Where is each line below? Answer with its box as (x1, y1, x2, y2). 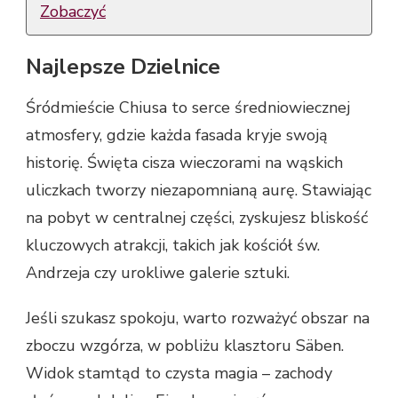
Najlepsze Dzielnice (26, 52, 220, 82)
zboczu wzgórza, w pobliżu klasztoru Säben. (26, 334, 344, 356)
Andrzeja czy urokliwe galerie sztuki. (26, 261, 290, 283)
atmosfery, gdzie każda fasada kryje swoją (26, 123, 328, 146)
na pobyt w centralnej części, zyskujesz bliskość (26, 206, 368, 228)
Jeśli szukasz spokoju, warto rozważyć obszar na (26, 306, 370, 329)
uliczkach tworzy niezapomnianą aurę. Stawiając (26, 179, 371, 201)
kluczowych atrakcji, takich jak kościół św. (26, 234, 320, 256)
